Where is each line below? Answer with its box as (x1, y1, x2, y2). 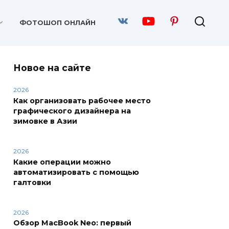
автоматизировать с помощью (13, 167, 139, 177)
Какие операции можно (13, 157, 111, 167)
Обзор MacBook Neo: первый (13, 218, 131, 228)
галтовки (13, 177, 51, 187)
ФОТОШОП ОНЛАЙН (19, 19, 96, 27)
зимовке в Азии (13, 117, 77, 126)
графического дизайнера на (13, 106, 131, 116)
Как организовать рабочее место (13, 96, 151, 106)
